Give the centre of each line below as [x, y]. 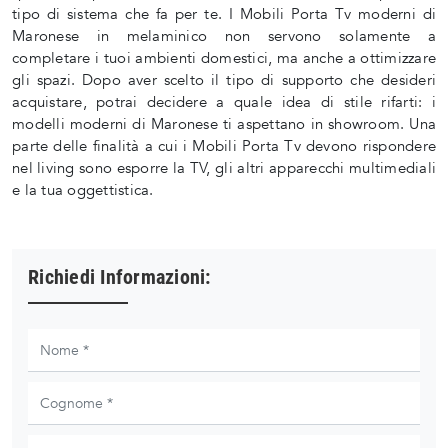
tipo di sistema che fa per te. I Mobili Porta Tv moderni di [224, 14]
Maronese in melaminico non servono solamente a [224, 36]
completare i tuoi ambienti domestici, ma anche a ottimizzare [224, 58]
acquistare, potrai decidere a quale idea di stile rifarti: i [224, 102]
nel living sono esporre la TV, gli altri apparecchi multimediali [224, 168]
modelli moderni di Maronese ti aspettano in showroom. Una [224, 124]
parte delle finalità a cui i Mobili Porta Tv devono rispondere [224, 146]
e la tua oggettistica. [83, 190]
